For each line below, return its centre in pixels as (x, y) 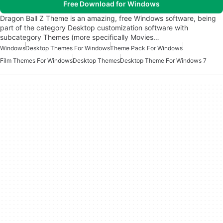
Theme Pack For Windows (146, 48)
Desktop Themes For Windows (68, 48)
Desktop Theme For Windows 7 (163, 61)
